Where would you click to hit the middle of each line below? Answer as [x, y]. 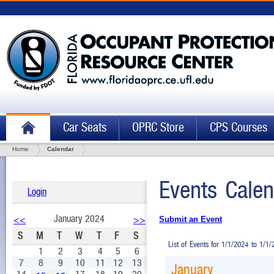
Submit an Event [191, 219]
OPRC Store [158, 128]
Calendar [61, 149]
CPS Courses [239, 128]
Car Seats [85, 128]
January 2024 [79, 219]
